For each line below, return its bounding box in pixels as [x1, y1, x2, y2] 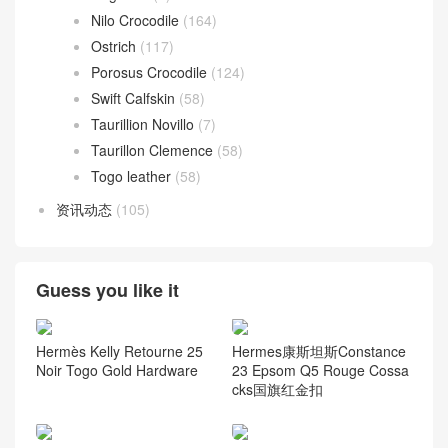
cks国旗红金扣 [231, 378, 323, 399]
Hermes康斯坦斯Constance [231, 340, 406, 361]
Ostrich [91, 35, 136, 56]
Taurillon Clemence [91, 139, 213, 160]
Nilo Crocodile [91, 9, 179, 30]
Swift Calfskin [91, 87, 175, 108]
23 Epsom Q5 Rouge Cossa [231, 359, 409, 380]
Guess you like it [36, 276, 179, 303]
